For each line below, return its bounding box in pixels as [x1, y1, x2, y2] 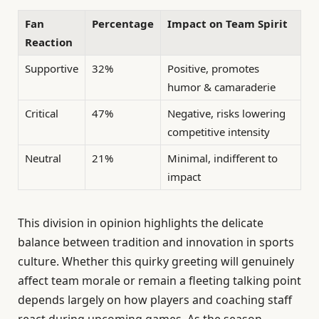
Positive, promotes [167, 61, 259, 76]
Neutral [25, 151, 61, 166]
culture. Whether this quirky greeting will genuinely [18, 253, 294, 269]
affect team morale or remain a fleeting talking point [18, 272, 301, 288]
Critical [25, 106, 58, 121]
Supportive [25, 61, 78, 76]
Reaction [25, 35, 73, 50]
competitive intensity [167, 125, 270, 140]
